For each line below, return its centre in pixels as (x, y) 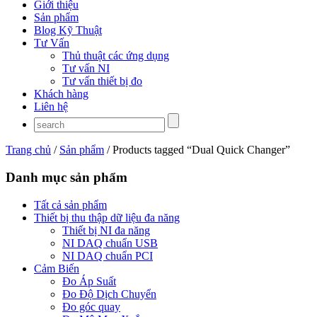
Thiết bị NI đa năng (106, 230)
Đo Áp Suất (89, 281)
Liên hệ (51, 107)
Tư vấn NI (86, 69)
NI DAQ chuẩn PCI (108, 255)
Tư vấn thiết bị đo (102, 81)
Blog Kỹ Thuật (68, 30)
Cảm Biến (57, 268)
